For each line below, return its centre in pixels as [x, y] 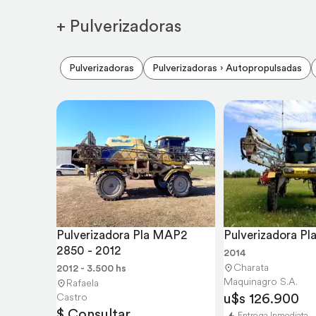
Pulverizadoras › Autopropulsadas [227, 68]
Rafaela [83, 283]
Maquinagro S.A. [261, 281]
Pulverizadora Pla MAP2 [122, 235]
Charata [251, 267]
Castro [72, 297]
